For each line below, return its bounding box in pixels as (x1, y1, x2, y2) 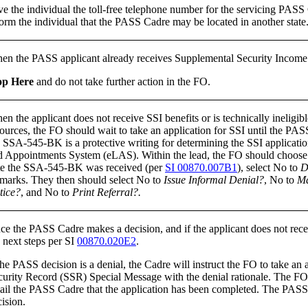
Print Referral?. (72, 186, 141, 198)
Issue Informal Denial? (164, 173, 264, 186)
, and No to (21, 186, 72, 198)
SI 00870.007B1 (165, 161, 237, 173)
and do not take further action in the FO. (34, 75, 210, 87)
